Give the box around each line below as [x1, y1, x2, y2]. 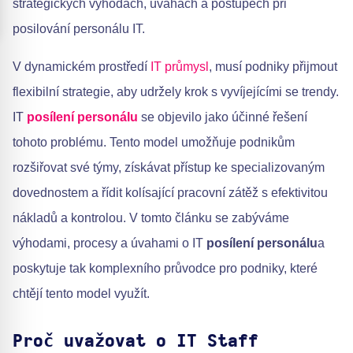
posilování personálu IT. [13, 22, 145, 35]
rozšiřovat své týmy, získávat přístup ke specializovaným [13, 161, 325, 174]
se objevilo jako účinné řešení [138, 110, 307, 124]
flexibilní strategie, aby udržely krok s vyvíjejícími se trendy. [13, 85, 339, 98]
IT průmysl [150, 60, 209, 73]
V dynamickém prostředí [13, 60, 150, 73]
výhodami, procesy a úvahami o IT [13, 236, 206, 250]
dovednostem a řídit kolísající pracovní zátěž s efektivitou [13, 186, 328, 199]
